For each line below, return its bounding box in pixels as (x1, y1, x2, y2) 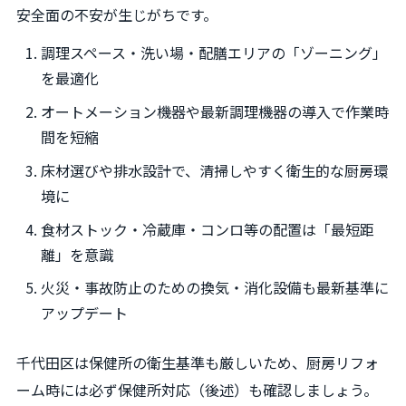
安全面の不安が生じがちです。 (16, 4, 217, 26)
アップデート (41, 302, 129, 324)
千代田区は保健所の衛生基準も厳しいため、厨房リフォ (16, 351, 379, 373)
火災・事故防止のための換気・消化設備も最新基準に (41, 276, 390, 299)
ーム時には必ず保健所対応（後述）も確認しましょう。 (16, 378, 378, 401)
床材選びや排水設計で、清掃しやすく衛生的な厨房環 (41, 159, 389, 181)
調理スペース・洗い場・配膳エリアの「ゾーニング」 (41, 42, 388, 64)
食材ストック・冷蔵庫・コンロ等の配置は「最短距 (41, 217, 375, 240)
